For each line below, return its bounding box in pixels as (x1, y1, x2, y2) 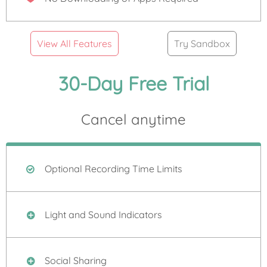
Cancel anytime (81, 110, 186, 129)
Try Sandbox (174, 38, 230, 50)
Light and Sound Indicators (42, 209, 162, 221)
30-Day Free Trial (58, 71, 209, 95)
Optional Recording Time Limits (42, 163, 182, 175)
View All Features (37, 38, 112, 50)
